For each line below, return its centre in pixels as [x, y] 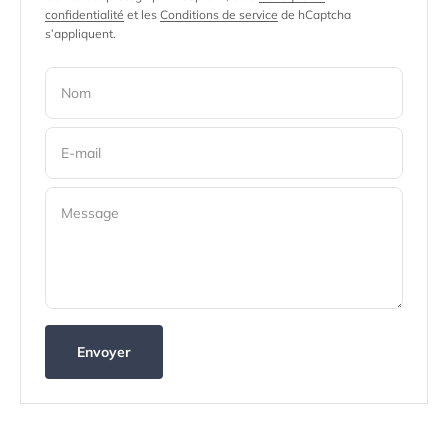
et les [142, 14]
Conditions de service [219, 14]
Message [90, 212]
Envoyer [104, 351]
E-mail [81, 152]
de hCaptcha [314, 14]
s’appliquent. [80, 33]
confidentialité [84, 14]
